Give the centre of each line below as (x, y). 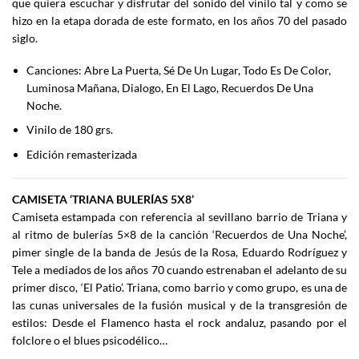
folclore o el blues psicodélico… (90, 340)
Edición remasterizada (82, 154)
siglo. (25, 38)
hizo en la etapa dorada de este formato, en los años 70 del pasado (179, 20)
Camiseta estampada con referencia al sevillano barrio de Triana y (179, 216)
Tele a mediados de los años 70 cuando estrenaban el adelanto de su (179, 269)
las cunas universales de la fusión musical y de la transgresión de (179, 305)
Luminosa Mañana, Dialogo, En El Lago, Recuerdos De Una (170, 88)
